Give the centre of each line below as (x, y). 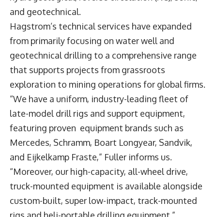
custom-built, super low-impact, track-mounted (103, 201)
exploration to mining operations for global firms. (108, 85)
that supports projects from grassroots (87, 70)
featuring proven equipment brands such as (97, 128)
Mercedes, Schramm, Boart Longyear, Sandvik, (101, 143)
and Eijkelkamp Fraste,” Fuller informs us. (92, 157)
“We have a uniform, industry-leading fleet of (99, 99)
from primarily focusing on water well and (92, 41)
